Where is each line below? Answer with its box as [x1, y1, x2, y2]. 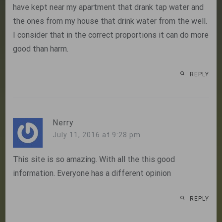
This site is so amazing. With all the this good [13, 155, 175, 165]
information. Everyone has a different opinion [13, 168, 171, 178]
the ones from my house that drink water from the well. [13, 16, 208, 26]
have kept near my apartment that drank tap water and [13, 2, 204, 12]
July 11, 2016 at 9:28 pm [53, 131, 141, 139]
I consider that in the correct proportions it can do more [13, 30, 209, 40]
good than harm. [13, 44, 69, 54]
